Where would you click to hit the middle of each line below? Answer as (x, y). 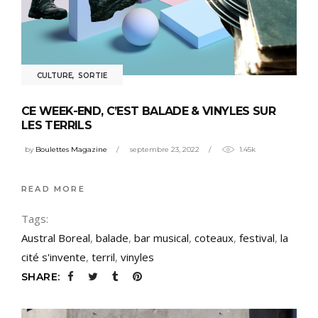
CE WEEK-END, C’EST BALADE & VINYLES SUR (149, 111)
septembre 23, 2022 (165, 149)
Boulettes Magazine (71, 149)
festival (257, 237)
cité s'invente (54, 257)
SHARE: (41, 276)
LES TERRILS (56, 126)
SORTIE (93, 76)
